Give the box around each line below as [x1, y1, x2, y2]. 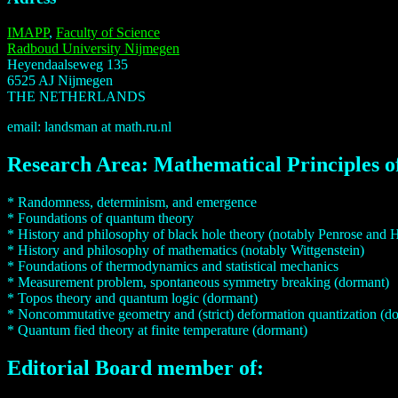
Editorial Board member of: [7, 355, 264, 379]
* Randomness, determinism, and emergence [7, 194, 257, 210]
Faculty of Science [56, 24, 160, 40]
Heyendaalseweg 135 [7, 56, 128, 72]
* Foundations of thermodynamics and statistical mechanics [7, 258, 338, 274]
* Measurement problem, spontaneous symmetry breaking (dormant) [7, 274, 389, 290]
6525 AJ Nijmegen [7, 72, 113, 88]
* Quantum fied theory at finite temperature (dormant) [7, 322, 307, 338]
